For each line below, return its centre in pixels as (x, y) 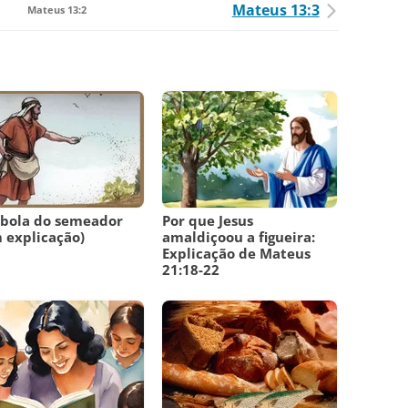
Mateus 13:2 (56, 10)
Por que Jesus (208, 221)
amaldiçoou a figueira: (239, 237)
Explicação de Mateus (237, 254)
